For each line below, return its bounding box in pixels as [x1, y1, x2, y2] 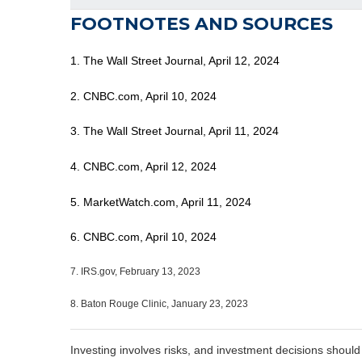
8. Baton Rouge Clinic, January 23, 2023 [70, 297, 248, 309]
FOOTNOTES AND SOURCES [70, 13, 333, 35]
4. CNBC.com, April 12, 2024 [70, 159, 217, 173]
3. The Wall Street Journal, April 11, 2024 [70, 124, 279, 138]
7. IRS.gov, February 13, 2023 [70, 265, 200, 277]
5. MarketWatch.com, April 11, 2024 [70, 195, 251, 208]
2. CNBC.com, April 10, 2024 [70, 89, 217, 103]
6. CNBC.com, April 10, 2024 [70, 230, 217, 244]
